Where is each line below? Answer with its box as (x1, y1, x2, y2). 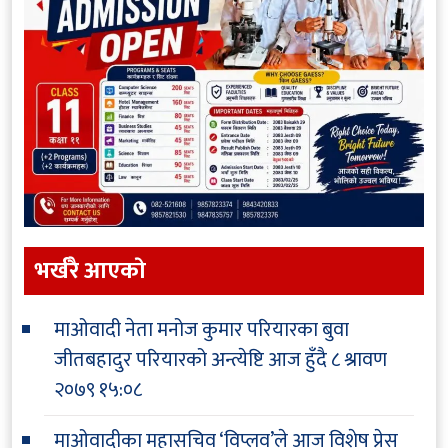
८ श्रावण (331, 342, 387, 377)
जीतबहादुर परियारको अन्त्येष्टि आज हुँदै (54, 342, 327, 377)
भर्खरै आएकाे (34, 250, 146, 290)
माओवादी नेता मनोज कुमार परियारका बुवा (54, 312, 349, 347)
